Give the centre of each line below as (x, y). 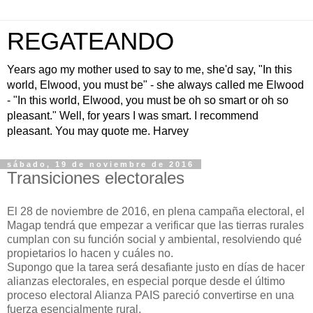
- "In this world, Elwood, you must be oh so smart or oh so (148, 100)
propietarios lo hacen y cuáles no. (90, 253)
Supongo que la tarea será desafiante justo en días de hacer (156, 267)
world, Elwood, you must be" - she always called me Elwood (155, 85)
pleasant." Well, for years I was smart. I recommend (133, 116)
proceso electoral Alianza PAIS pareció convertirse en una (151, 295)
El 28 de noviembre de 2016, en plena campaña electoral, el (156, 211)
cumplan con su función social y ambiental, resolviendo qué (154, 239)
